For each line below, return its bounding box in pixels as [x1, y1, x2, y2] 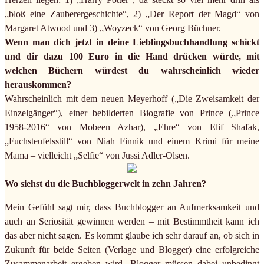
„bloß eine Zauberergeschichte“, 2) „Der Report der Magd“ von [5, 9, 259, 19]
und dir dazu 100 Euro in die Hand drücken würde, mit [5, 51, 259, 62]
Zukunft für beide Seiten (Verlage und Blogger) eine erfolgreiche [5, 245, 259, 255]
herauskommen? [5, 80, 71, 90]
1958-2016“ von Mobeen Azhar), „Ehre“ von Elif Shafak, [5, 122, 259, 133]
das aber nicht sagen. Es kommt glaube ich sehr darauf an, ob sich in [5, 230, 259, 241]
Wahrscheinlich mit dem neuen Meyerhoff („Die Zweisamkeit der [5, 94, 259, 104]
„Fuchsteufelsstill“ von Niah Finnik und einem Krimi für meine [5, 136, 259, 147]
